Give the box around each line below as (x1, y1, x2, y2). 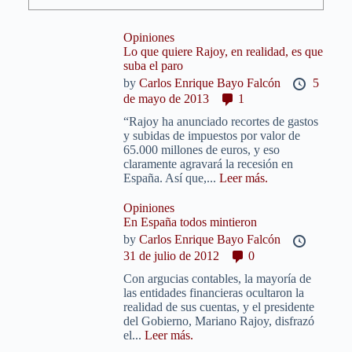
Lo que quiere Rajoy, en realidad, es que (123, 44, 324, 58)
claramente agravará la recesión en (123, 157, 294, 171)
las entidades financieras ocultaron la (123, 285, 305, 299)
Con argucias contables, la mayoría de (123, 271, 312, 285)
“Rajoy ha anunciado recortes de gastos (123, 115, 319, 129)
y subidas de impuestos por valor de (123, 129, 301, 143)
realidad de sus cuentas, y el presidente (123, 299, 315, 313)
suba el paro (123, 58, 184, 72)
